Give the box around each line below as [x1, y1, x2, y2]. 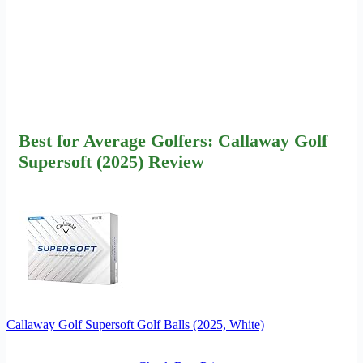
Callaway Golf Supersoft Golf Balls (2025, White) [6, 318, 264, 332]
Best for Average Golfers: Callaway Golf [19, 130, 327, 152]
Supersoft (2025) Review [19, 152, 204, 173]
